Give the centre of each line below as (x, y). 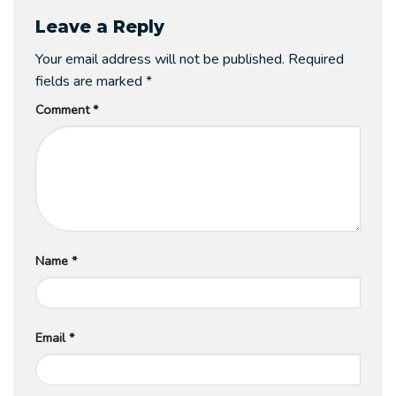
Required (316, 59)
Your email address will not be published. (160, 59)
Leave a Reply (103, 27)
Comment (64, 109)
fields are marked (91, 81)
